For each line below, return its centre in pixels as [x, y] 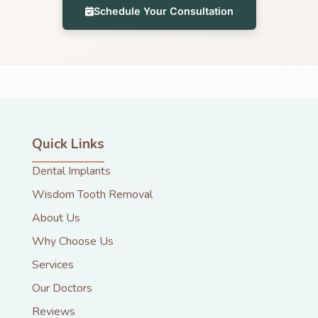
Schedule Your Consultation [163, 11]
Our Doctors [62, 288]
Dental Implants [71, 171]
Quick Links [68, 144]
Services [53, 264]
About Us [56, 218]
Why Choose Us [73, 241]
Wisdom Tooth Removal [92, 194]
